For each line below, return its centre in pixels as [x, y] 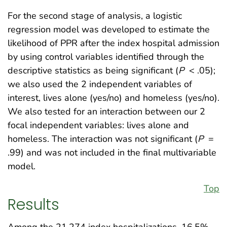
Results [33, 204]
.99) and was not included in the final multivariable [112, 153]
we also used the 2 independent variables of [100, 84]
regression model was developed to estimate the [109, 30]
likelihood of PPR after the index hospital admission [113, 43]
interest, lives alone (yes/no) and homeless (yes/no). [113, 98]
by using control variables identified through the [106, 57]
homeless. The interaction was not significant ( [103, 139]
